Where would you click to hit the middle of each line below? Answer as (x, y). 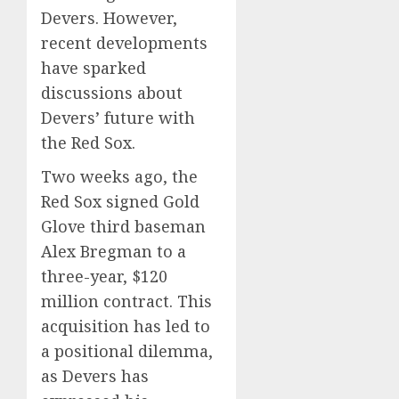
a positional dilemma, (127, 351)
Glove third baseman (123, 226)
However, (140, 18)
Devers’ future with (118, 118)
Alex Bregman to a (114, 251)
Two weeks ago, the (119, 176)
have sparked (94, 68)
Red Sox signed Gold (120, 201)
